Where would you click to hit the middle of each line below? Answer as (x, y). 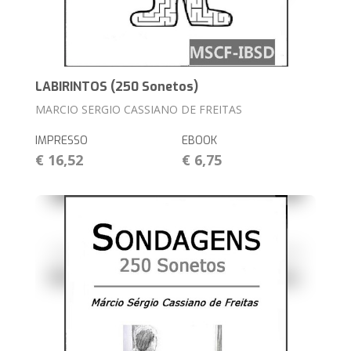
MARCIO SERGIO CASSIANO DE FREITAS (139, 109)
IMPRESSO (62, 140)
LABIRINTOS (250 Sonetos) (117, 86)
